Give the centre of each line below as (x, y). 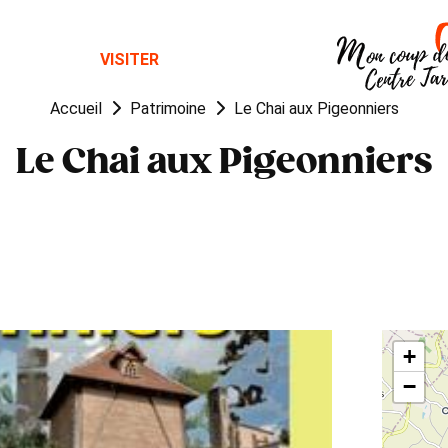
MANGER (248, 59)
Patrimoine (167, 108)
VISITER (130, 59)
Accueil (75, 108)
